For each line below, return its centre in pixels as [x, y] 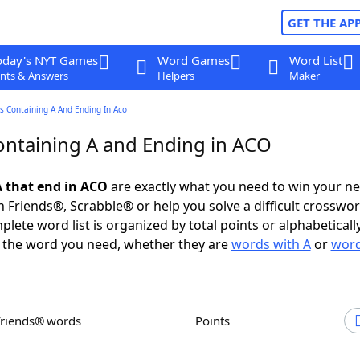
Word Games [193, 60]
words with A [271, 244]
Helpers [176, 76]
